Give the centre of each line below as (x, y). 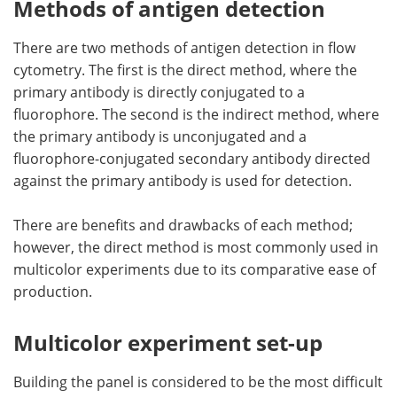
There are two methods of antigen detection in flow (184, 47)
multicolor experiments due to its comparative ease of (195, 269)
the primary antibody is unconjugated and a (160, 136)
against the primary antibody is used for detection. (183, 180)
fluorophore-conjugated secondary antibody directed (192, 158)
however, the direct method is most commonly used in (196, 246)
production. (53, 291)
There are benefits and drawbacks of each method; (183, 224)
